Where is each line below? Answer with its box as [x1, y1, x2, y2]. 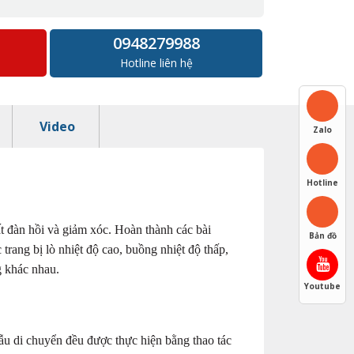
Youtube [304, 281, 341, 292]
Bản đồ [308, 230, 337, 241]
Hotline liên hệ [119, 55, 193, 70]
